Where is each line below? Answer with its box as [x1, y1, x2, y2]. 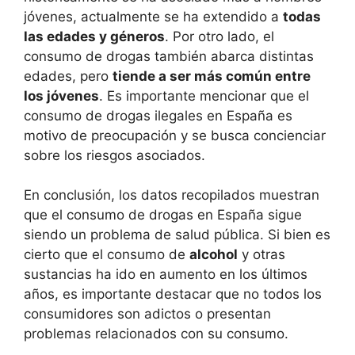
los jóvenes [24, 87, 99, 104]
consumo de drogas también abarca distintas [24, 48, 314, 64]
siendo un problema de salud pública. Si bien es [24, 227, 330, 242]
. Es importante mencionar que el [99, 87, 309, 104]
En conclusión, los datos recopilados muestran [24, 187, 319, 203]
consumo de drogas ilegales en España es [24, 107, 292, 124]
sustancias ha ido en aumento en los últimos [24, 266, 307, 282]
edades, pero [24, 67, 113, 84]
